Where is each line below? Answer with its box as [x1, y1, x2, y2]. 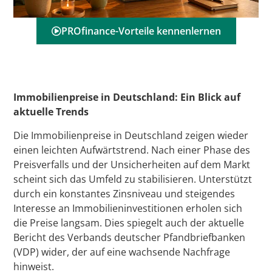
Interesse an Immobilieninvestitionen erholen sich [13, 201, 243, 215]
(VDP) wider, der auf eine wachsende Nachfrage [13, 245, 231, 259]
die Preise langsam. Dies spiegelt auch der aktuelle [13, 216, 245, 229]
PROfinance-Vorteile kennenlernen [61, 24, 221, 38]
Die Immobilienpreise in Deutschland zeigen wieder [13, 128, 249, 142]
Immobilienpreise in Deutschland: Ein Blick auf [13, 90, 241, 104]
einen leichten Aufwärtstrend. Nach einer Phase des [13, 143, 251, 157]
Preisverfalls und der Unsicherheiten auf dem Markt [13, 157, 251, 171]
